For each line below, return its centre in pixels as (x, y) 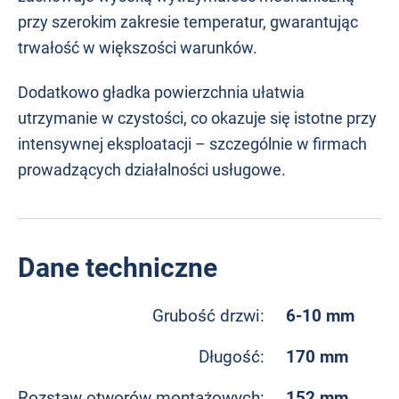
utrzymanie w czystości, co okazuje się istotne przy (197, 118)
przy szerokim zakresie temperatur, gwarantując (188, 22)
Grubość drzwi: (208, 316)
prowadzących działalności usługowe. (152, 169)
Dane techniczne (118, 267)
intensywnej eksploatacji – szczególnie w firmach (192, 143)
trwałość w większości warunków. (139, 48)
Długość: (232, 357)
